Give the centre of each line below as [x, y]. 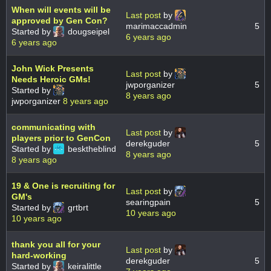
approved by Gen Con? [60, 21]
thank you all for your [56, 245]
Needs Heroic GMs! [51, 80]
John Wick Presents [53, 69]
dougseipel [87, 32]
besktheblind [91, 149]
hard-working [39, 256]
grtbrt [77, 208]
